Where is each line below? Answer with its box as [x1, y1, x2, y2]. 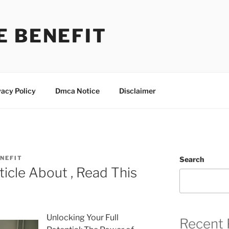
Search [179, 155, 204, 164]
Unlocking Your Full [47, 213, 119, 223]
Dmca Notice [55, 86, 100, 95]
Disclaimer [119, 86, 156, 95]
